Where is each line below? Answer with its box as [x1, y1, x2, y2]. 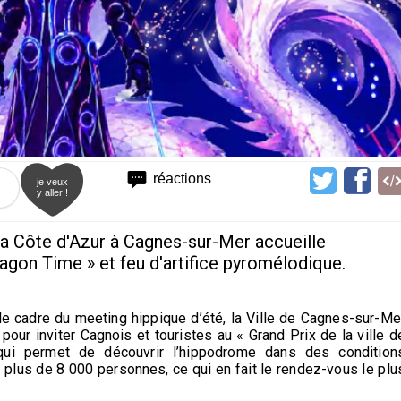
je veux [37, 175, 68, 187]
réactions [153, 170, 212, 186]
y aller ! [37, 186, 68, 198]
